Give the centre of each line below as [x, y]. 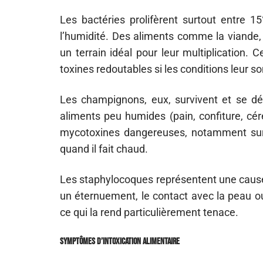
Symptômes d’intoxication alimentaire [120, 242]
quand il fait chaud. [104, 149]
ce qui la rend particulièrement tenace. [149, 212]
